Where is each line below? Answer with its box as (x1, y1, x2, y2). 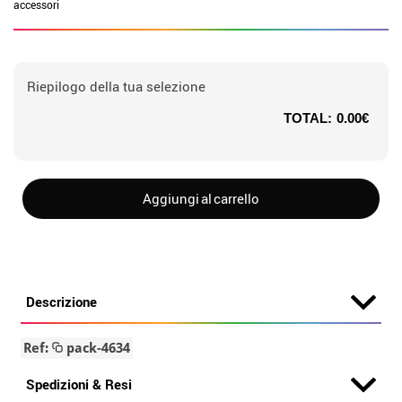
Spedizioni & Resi (26, 375, 133, 393)
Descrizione (26, 293, 98, 310)
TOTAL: (284, 110, 332, 126)
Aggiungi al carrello (143, 189, 259, 207)
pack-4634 (63, 340, 131, 356)
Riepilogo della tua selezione (27, 77, 205, 95)
